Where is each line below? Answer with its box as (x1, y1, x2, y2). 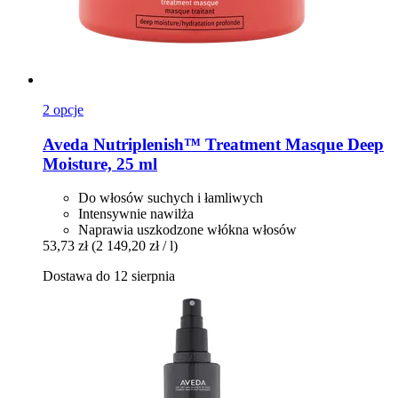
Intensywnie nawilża (78, 206, 194, 222)
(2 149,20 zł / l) (92, 238, 178, 254)
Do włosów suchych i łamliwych (78, 190, 263, 206)
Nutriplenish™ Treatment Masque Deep (89, 134, 384, 154)
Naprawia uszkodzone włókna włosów (78, 222, 297, 238)
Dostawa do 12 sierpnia (43, 268, 175, 284)
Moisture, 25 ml (43, 154, 157, 173)
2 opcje (43, 102, 84, 117)
